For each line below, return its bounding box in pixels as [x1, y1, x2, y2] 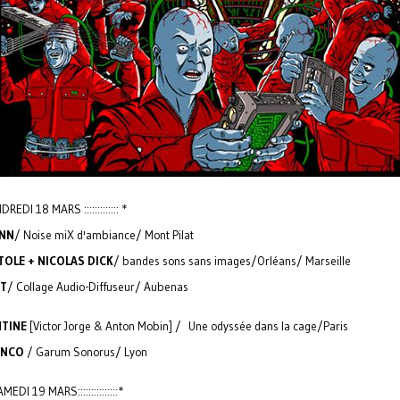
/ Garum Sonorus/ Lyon [24, 345, 147, 360]
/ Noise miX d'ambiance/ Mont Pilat [14, 228, 194, 243]
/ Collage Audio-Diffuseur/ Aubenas [7, 279, 188, 295]
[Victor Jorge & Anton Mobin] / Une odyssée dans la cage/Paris [27, 319, 348, 334]
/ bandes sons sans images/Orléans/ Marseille [113, 254, 351, 269]
